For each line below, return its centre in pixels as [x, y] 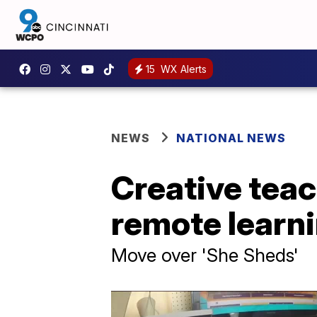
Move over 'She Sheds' [205, 255]
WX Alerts [182, 69]
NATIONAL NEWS [231, 138]
